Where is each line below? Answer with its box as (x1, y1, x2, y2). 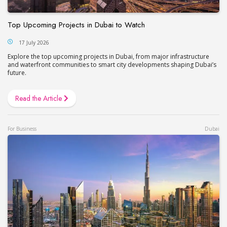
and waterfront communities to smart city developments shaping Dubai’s (8, 60, 216, 69)
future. (8, 68, 26, 77)
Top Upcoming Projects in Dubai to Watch (8, 19, 145, 30)
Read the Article (15, 93, 64, 103)
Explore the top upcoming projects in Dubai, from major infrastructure (8, 52, 209, 61)
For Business (8, 125, 36, 132)
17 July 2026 (19, 39, 49, 46)
